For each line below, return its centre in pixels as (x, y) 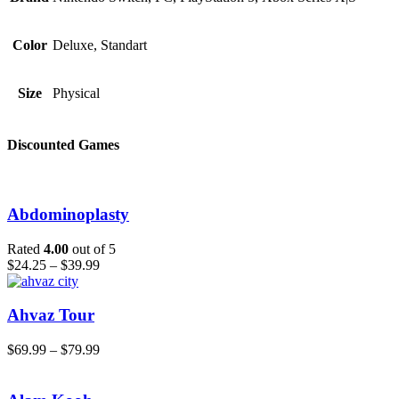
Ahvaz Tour (51, 315)
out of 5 (92, 248)
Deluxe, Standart (100, 45)
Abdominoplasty (68, 214)
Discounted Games (63, 145)
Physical (76, 93)
